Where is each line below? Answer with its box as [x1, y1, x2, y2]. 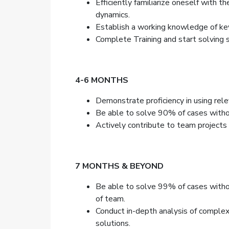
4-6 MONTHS [75, 75, 128, 86]
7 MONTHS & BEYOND [75, 161, 164, 172]
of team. [95, 193, 125, 204]
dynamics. [95, 9, 130, 20]
